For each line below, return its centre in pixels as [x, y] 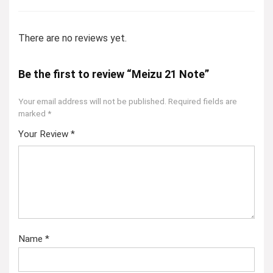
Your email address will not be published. [92, 101]
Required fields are [203, 101]
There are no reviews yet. [73, 38]
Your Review [44, 134]
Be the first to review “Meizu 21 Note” [114, 74]
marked [33, 113]
